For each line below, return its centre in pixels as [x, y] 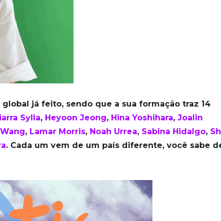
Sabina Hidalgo [174, 132]
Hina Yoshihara [142, 118]
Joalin [190, 118]
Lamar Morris [57, 132]
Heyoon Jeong [76, 118]
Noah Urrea [113, 132]
